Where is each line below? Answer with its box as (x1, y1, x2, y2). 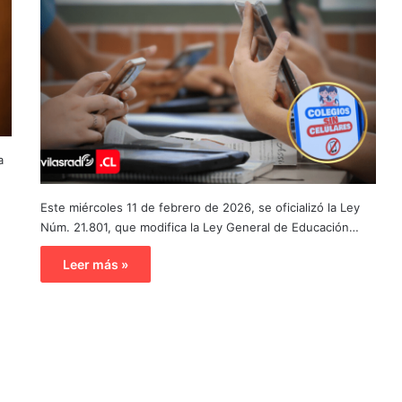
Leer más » (62, 256, 128, 272)
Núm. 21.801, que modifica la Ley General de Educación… (39, 219, 359, 234)
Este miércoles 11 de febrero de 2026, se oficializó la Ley (39, 199, 360, 214)
